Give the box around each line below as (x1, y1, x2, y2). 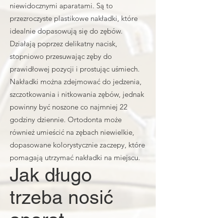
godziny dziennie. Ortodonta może (10, 115, 122, 124)
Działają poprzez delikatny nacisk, (10, 39, 117, 48)
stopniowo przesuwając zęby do (10, 52, 112, 61)
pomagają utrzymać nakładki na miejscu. (10, 153, 140, 162)
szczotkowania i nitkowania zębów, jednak (10, 90, 144, 99)
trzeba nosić (10, 186, 113, 208)
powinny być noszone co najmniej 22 (10, 102, 127, 111)
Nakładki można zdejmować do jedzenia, (10, 77, 142, 86)
